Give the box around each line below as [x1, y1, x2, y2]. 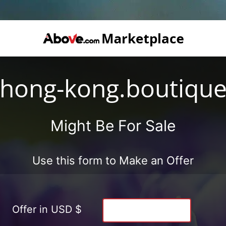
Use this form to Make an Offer [32, 153, 194, 167]
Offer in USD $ [12, 203, 82, 215]
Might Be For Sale [50, 116, 176, 135]
